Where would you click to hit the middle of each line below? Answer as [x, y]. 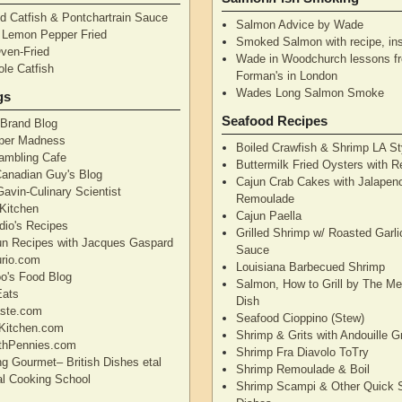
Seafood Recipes [275, 120]
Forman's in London [287, 75]
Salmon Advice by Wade [300, 24]
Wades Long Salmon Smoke [310, 92]
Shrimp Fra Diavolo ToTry [303, 352]
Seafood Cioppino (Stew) [301, 318]
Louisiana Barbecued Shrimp [311, 267]
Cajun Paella [269, 215]
